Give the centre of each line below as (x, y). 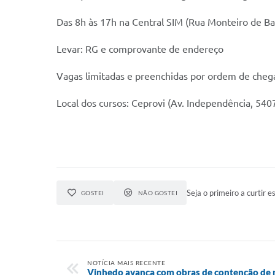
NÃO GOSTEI (158, 193)
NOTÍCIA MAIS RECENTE (126, 263)
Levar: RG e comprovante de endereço (140, 49)
